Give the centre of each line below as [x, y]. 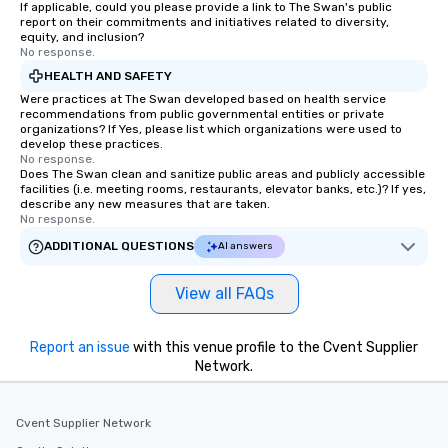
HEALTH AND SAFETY [108, 75]
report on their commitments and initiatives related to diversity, [204, 22]
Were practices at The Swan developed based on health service [203, 99]
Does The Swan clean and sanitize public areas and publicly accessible [222, 174]
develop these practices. [91, 144]
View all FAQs [224, 293]
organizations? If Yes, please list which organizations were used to [211, 129]
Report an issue [80, 347]
